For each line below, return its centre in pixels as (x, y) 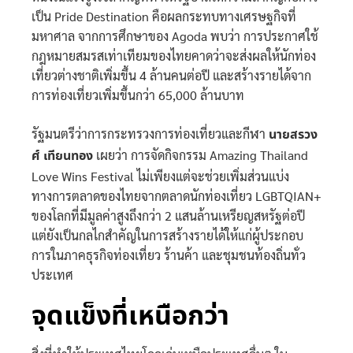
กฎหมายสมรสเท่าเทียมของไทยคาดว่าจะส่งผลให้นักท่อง (174, 55)
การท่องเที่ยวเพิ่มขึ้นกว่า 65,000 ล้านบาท (138, 95)
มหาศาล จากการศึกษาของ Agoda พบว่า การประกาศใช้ (175, 35)
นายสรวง (293, 134)
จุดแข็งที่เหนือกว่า (130, 318)
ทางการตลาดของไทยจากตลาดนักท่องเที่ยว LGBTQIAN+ (176, 195)
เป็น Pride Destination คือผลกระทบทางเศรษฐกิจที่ (164, 16)
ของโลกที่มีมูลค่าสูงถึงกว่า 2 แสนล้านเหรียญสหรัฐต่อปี (168, 215)
